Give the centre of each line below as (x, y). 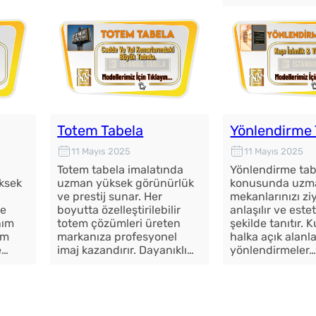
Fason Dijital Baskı (127, 295)
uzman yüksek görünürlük (126, 183)
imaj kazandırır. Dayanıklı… (126, 250)
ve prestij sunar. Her (110, 197)
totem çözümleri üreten (119, 224)
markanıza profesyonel (117, 237)
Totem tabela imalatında (121, 170)
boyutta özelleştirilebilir (119, 210)
